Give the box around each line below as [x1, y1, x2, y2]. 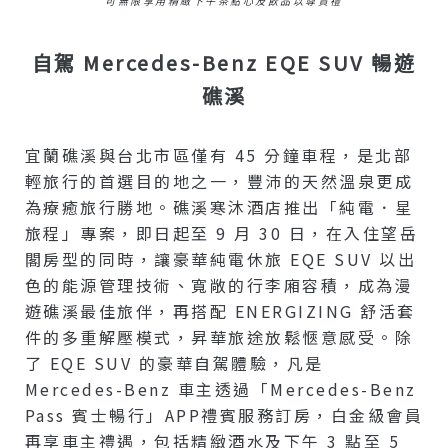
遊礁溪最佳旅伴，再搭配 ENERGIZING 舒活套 [24, 299, 416, 324]
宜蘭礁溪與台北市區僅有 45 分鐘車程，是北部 [24, 143, 413, 168]
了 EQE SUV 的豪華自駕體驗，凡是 [24, 351, 324, 376]
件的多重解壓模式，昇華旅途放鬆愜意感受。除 [24, 325, 414, 350]
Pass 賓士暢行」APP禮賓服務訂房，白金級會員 [24, 403, 424, 428]
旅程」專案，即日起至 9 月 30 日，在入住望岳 [24, 221, 419, 246]
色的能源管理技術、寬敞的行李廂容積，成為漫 [24, 273, 414, 298]
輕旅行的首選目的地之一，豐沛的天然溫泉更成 [24, 169, 414, 194]
